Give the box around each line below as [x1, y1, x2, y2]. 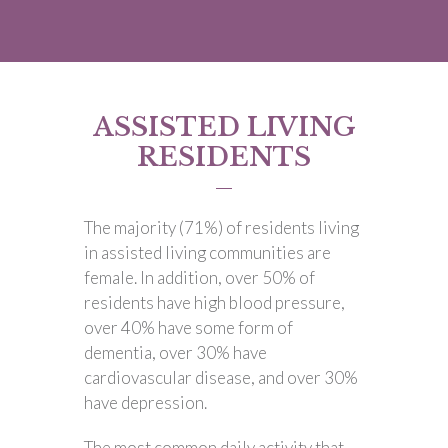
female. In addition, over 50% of [84, 267, 315, 288]
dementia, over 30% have [84, 342, 267, 363]
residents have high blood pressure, [84, 292, 345, 313]
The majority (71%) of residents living [84, 217, 359, 238]
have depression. [84, 392, 207, 413]
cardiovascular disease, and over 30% [84, 367, 358, 388]
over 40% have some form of [84, 317, 293, 338]
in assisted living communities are [84, 242, 331, 263]
